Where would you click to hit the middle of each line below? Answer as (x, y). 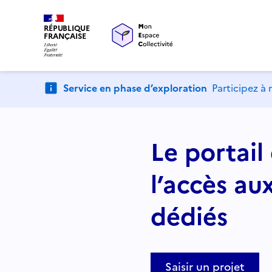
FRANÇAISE (65, 36)
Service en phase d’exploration (136, 88)
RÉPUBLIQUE (67, 28)
